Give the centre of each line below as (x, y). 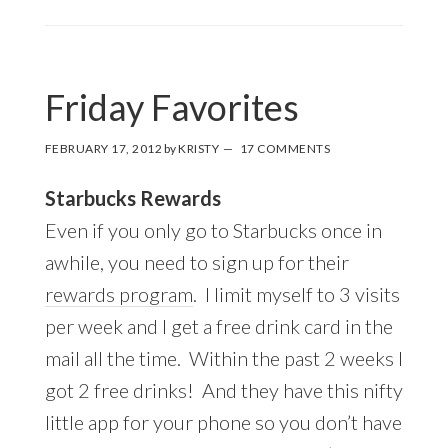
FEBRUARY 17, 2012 (103, 148)
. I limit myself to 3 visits (296, 293)
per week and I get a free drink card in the (218, 325)
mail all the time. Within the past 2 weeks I (223, 357)
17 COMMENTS (285, 148)
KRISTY (199, 148)
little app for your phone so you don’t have (223, 421)
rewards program (118, 293)
